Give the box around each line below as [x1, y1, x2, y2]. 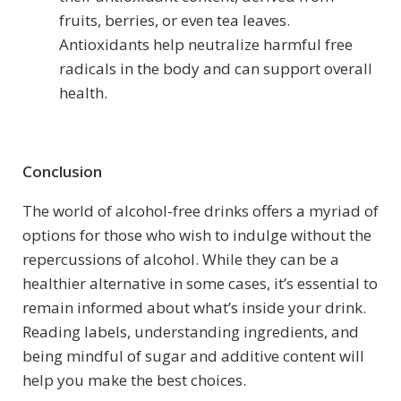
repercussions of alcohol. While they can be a [22, 248, 339, 269]
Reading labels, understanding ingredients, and [22, 320, 359, 342]
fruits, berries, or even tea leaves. [58, 9, 290, 30]
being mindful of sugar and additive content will [22, 345, 364, 366]
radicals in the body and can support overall [58, 57, 372, 79]
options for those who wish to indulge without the [22, 224, 371, 245]
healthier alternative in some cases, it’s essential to [22, 272, 378, 294]
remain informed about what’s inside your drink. [22, 296, 366, 318]
